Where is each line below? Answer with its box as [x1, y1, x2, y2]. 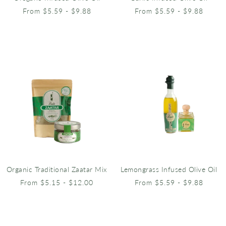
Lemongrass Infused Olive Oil [121, 165, 217, 174]
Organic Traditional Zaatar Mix [6, 165, 107, 174]
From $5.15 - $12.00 [20, 178, 94, 187]
